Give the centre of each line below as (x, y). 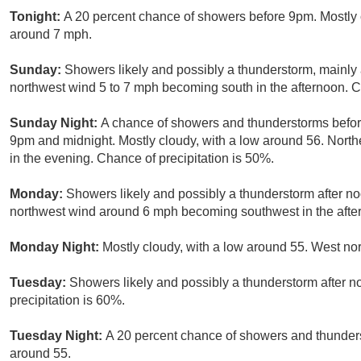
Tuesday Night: (58, 336)
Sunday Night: (55, 123)
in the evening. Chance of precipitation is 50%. (142, 159)
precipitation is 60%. (67, 301)
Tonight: (37, 17)
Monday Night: (56, 247)
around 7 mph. (51, 35)
